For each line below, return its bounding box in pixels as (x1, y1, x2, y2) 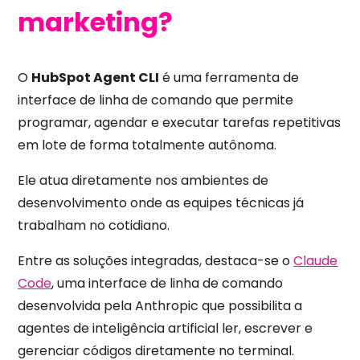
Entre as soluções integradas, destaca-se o (18, 251, 291, 270)
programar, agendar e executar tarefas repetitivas (18, 112, 342, 132)
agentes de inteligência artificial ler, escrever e (18, 318, 313, 337)
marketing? (18, 3, 174, 40)
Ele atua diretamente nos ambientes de (18, 170, 269, 190)
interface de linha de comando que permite (18, 90, 294, 109)
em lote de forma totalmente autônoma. (18, 135, 277, 154)
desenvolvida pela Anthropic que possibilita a (18, 296, 303, 315)
